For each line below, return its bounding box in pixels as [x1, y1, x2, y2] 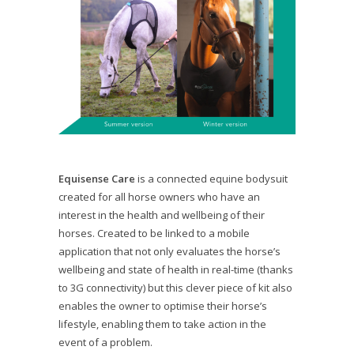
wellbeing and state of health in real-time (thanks [58, 262, 293, 277]
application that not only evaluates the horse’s [58, 243, 281, 258]
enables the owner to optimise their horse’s [58, 298, 267, 313]
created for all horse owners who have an [58, 189, 260, 204]
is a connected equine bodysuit [137, 171, 288, 186]
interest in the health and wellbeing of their [58, 207, 265, 222]
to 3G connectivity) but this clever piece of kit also [58, 280, 292, 295]
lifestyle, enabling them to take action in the [58, 316, 266, 331]
